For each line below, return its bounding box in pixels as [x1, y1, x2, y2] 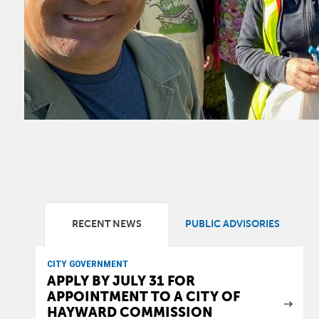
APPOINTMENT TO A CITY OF [47, 289, 241, 304]
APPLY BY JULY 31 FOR [47, 273, 196, 288]
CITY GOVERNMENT [47, 258, 129, 269]
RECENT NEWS [72, 219, 142, 229]
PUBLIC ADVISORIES [184, 219, 280, 229]
